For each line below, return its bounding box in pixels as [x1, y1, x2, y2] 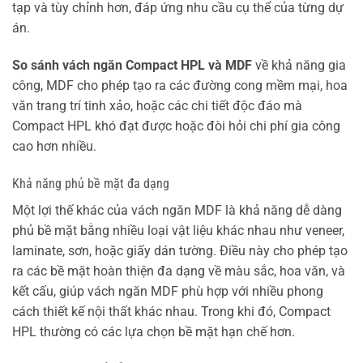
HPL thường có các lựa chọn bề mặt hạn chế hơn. [12, 323, 295, 340]
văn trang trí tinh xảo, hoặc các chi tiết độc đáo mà [12, 98, 302, 114]
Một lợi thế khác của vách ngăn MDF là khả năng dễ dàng [12, 202, 342, 218]
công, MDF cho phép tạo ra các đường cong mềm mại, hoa [12, 78, 348, 94]
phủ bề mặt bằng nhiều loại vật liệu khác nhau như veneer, [12, 222, 344, 238]
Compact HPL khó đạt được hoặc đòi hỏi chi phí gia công [12, 118, 340, 135]
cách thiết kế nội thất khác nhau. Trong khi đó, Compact [12, 303, 331, 319]
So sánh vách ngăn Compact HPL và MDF [12, 58, 252, 74]
